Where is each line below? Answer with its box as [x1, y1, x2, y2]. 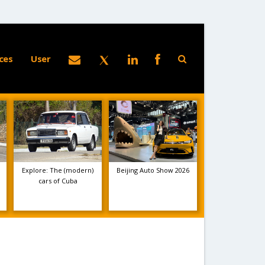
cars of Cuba [38, 176, 77, 185]
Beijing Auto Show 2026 [116, 166, 189, 174]
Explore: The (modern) [22, 166, 94, 174]
